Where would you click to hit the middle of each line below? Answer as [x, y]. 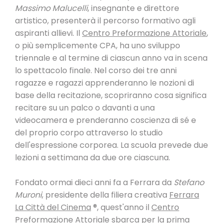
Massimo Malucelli [51, 8]
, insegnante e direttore [133, 8]
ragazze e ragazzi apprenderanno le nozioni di [105, 83]
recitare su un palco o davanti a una [85, 108]
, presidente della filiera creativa [106, 195]
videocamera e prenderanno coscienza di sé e [106, 120]
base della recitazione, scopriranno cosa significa [111, 96]
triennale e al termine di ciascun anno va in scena [111, 58]
